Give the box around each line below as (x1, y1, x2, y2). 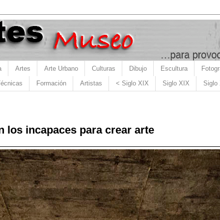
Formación (36, 80, 66, 87)
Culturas (91, 64, 115, 72)
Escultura (160, 64, 188, 72)
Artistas (80, 80, 102, 87)
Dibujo (129, 64, 147, 72)
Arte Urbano (44, 64, 78, 72)
